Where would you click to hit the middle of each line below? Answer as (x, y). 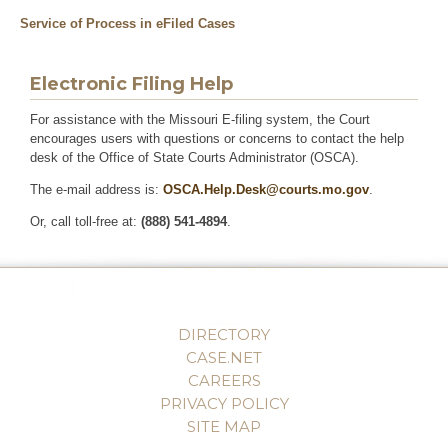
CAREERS (224, 380)
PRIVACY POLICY (224, 403)
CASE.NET (224, 357)
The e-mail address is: (97, 189)
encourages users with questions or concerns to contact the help (217, 138)
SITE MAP (224, 426)
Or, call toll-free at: (84, 221)
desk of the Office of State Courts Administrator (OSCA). (195, 157)
